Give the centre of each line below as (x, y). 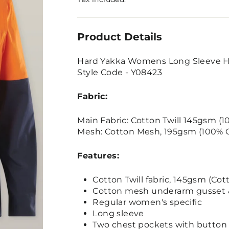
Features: (98, 156)
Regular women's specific (147, 202)
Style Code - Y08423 (120, 72)
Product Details (120, 37)
